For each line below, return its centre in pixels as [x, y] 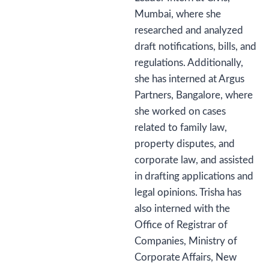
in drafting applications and [194, 176]
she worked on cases [180, 111]
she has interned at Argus [189, 79]
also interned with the [182, 209]
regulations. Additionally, [189, 63]
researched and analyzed [189, 30]
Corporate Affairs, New [186, 257]
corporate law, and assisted [194, 160]
